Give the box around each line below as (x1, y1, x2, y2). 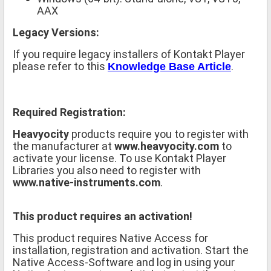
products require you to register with (69, 128, 249, 141)
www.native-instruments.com (13, 176, 160, 189)
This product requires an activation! (13, 210, 192, 223)
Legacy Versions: (13, 26, 99, 39)
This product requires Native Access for (13, 232, 208, 245)
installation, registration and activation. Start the (13, 244, 249, 257)
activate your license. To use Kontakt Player (13, 152, 226, 165)
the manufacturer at (13, 140, 114, 153)
